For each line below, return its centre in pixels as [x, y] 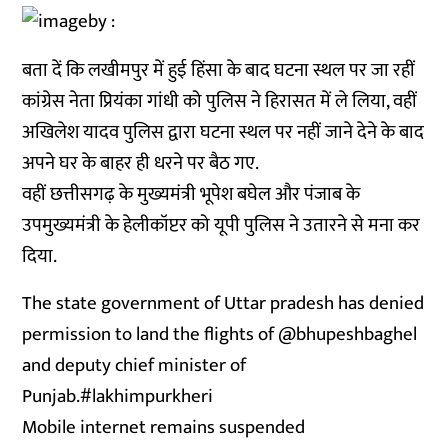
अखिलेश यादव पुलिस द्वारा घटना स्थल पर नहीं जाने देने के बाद [223, 132]
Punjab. [51, 396]
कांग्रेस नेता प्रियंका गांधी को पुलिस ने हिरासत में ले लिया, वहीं [220, 101]
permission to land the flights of [150, 334]
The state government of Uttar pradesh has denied [223, 303]
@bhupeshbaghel [348, 334]
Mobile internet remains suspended [164, 427]
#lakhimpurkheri [147, 396]
